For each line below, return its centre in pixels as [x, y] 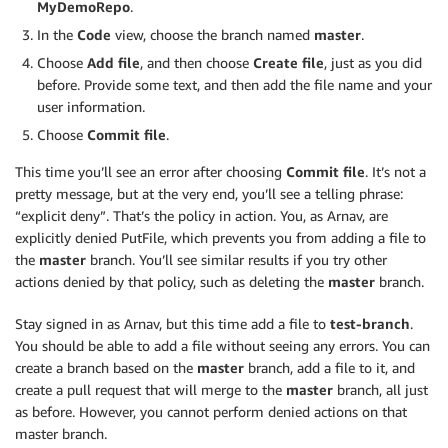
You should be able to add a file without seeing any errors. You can [222, 346]
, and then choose [196, 63]
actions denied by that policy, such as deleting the [171, 282]
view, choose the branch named [212, 35]
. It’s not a [395, 172]
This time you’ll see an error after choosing [150, 172]
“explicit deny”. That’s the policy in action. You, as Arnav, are [201, 216]
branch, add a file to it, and [329, 368]
